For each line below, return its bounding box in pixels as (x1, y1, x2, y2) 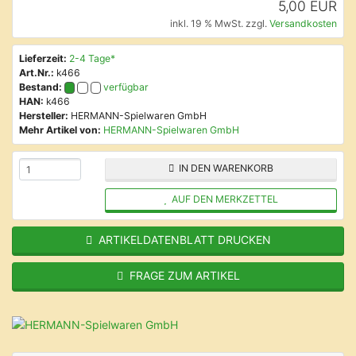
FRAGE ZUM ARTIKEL (122, 269, 240, 282)
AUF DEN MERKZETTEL (166, 193, 278, 205)
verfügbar (103, 81, 149, 93)
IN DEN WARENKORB (173, 162, 273, 174)
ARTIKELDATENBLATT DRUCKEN (91, 233, 271, 246)
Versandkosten (269, 17, 337, 29)
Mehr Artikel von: (19, 124, 101, 136)
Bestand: (19, 81, 64, 93)
